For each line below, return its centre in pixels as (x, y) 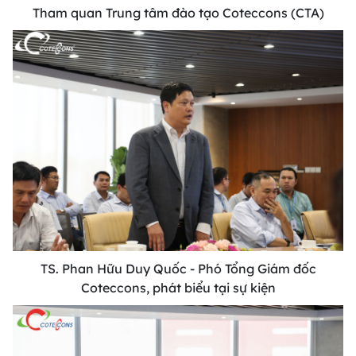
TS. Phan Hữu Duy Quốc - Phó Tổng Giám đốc (178, 269)
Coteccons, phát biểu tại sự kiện (178, 288)
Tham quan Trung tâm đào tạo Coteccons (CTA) (178, 12)
